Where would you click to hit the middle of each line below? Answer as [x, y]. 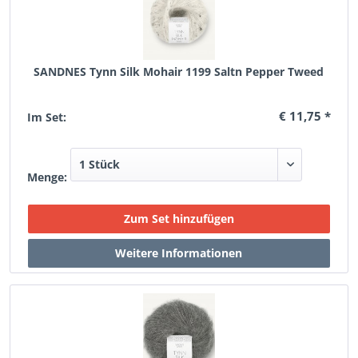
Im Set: [47, 117]
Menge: [48, 177]
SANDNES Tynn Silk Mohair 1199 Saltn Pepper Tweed [179, 72]
